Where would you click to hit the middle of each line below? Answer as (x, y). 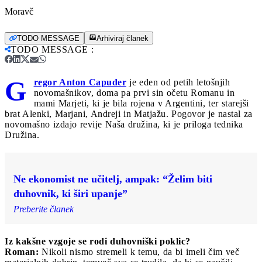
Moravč (19, 11)
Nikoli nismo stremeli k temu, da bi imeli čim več (139, 251)
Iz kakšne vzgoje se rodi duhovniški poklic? (98, 241)
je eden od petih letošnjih (178, 82)
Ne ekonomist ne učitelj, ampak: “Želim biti (113, 179)
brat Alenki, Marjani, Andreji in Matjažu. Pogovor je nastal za (129, 113)
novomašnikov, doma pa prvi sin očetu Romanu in (134, 92)
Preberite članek (44, 209)
